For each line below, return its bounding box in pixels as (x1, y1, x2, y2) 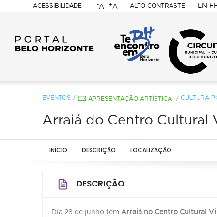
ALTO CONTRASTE (129, 3, 185, 9)
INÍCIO (49, 145, 67, 154)
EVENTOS (42, 94, 71, 101)
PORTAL (45, 22, 116, 39)
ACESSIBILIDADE (32, 3, 82, 9)
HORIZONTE (45, 66, 151, 83)
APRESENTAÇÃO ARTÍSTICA (88, 95, 172, 102)
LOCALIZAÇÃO (130, 145, 171, 154)
